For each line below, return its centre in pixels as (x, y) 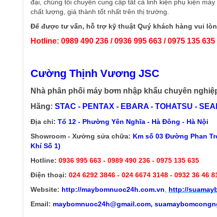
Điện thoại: (49, 175)
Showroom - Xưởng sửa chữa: (81, 136)
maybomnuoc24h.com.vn (123, 189)
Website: (45, 189)
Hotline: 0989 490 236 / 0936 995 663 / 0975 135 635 (123, 41)
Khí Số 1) (46, 146)
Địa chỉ (42, 121)
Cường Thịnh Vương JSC (95, 73)
